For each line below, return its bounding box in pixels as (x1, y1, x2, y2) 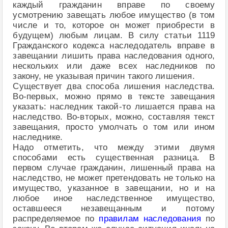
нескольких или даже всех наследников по (13, 61, 215, 71)
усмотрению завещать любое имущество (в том (13, 10, 215, 20)
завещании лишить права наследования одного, (13, 50, 215, 61)
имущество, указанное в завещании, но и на (13, 183, 215, 193)
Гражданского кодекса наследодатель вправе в (13, 40, 215, 50)
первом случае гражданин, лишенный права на (13, 162, 215, 173)
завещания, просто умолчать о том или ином (13, 122, 215, 132)
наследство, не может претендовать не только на (13, 173, 215, 183)
